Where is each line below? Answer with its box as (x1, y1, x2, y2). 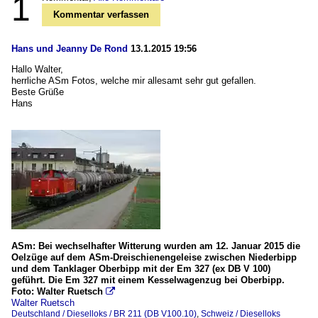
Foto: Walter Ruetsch (11, 286, 103, 297)
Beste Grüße (11, 87, 64, 98)
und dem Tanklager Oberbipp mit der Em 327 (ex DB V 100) (11, 263, 270, 275)
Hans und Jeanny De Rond (11, 43, 128, 55)
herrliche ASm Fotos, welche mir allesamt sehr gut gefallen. (11, 75, 256, 87)
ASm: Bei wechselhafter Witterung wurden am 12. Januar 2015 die (11, 241, 300, 252)
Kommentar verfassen (53, 9, 149, 21)
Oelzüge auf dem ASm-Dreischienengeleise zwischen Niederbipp (11, 252, 297, 263)
